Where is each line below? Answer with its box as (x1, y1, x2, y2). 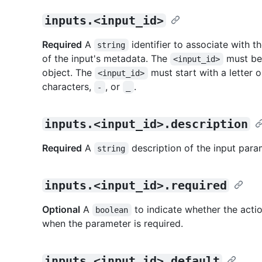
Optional (42, 203, 80, 215)
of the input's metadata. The (42, 52, 170, 64)
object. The (42, 66, 95, 78)
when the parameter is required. (42, 217, 183, 229)
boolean (95, 205, 129, 215)
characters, (42, 80, 94, 92)
